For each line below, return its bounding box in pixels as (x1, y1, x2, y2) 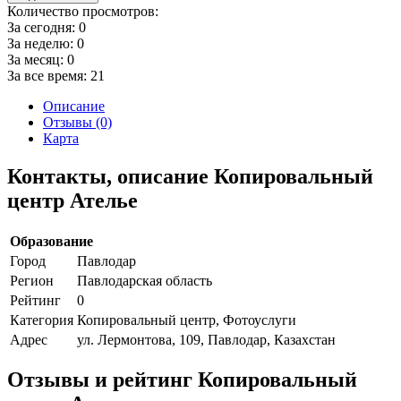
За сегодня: (7, 19, 79, 35)
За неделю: (7, 35, 77, 51)
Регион (10, 272, 54, 288)
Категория (10, 311, 73, 328)
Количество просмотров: (7, 3, 158, 19)
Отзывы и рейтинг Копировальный (7, 368, 357, 392)
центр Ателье (7, 188, 138, 212)
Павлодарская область (77, 272, 212, 288)
